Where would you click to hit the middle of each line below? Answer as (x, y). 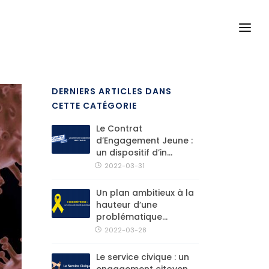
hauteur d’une (127, 205)
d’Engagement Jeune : (144, 141)
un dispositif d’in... (134, 153)
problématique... (132, 217)
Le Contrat (119, 128)
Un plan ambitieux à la (145, 193)
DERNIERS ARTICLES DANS (112, 91)
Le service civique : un (143, 257)
